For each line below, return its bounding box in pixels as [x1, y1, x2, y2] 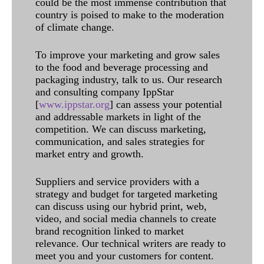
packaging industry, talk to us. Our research [35, 73, 222, 85]
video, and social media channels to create [35, 212, 216, 225]
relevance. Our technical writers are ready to [35, 237, 226, 249]
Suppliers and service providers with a [35, 175, 199, 187]
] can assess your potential [110, 98, 222, 110]
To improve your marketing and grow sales [35, 48, 220, 61]
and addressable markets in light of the [35, 110, 201, 123]
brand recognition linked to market [35, 225, 184, 237]
